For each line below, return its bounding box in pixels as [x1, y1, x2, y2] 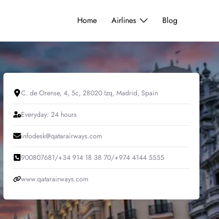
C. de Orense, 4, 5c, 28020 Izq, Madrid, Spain [21, 88, 158, 98]
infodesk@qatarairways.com [21, 131, 102, 141]
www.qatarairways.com [21, 174, 88, 184]
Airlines [111, 15, 136, 26]
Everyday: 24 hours [21, 109, 77, 119]
